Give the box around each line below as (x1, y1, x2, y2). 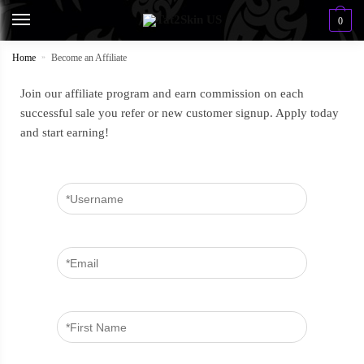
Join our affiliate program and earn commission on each (20, 87, 304, 100)
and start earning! (20, 126, 109, 139)
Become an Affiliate (51, 52, 128, 63)
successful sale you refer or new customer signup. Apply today (20, 106, 339, 119)
